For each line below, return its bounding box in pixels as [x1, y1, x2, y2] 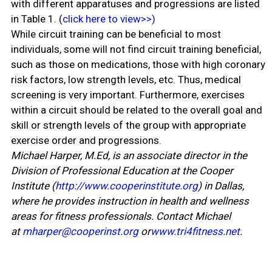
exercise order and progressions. [10, 134, 161, 147]
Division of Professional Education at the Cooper [10, 165, 233, 177]
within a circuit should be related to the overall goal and [10, 104, 262, 117]
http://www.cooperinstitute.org [55, 180, 198, 192]
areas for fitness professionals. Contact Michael [10, 210, 231, 223]
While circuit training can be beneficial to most [10, 28, 221, 41]
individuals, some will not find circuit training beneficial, [10, 43, 261, 56]
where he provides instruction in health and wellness [10, 195, 249, 208]
